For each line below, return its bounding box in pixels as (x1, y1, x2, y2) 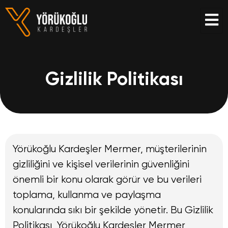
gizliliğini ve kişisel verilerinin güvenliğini (13, 158, 189, 170)
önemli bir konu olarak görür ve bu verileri (13, 174, 202, 186)
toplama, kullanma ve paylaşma (13, 189, 161, 201)
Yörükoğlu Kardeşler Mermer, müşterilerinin (13, 143, 207, 155)
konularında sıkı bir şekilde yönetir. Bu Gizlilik (13, 204, 213, 216)
